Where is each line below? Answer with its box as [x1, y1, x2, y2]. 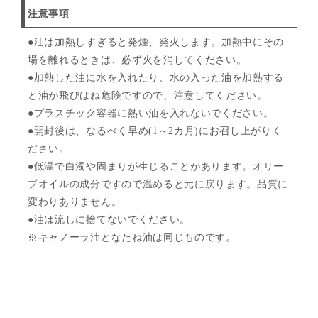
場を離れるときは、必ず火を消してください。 [28, 55, 247, 66]
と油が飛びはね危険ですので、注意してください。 [28, 90, 268, 102]
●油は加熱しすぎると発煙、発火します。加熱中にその [28, 37, 284, 48]
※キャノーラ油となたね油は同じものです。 [28, 232, 236, 243]
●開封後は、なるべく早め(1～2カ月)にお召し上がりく [28, 126, 283, 137]
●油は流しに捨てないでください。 [28, 214, 190, 226]
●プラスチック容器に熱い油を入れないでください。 [28, 108, 274, 119]
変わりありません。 [28, 197, 122, 208]
